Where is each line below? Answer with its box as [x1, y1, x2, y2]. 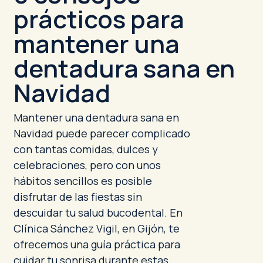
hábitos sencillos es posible [13, 174, 152, 188]
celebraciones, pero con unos [13, 158, 161, 172]
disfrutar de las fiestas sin [13, 190, 142, 204]
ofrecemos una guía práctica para [13, 237, 180, 251]
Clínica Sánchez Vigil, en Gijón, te [13, 221, 180, 235]
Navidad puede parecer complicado [13, 126, 190, 140]
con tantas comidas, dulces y [13, 142, 158, 156]
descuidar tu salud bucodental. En [13, 205, 183, 220]
